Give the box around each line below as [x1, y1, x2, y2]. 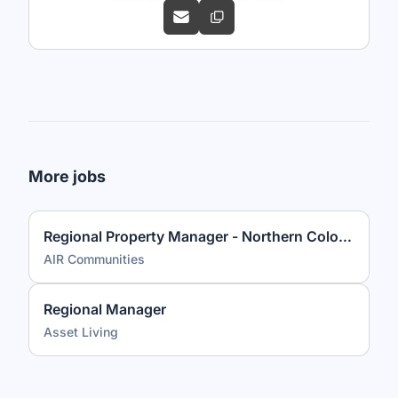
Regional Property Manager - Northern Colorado [338, 227, 352, 245]
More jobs [28, 167, 106, 186]
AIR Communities [44, 251, 145, 267]
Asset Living [44, 324, 118, 339]
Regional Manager [44, 300, 166, 318]
